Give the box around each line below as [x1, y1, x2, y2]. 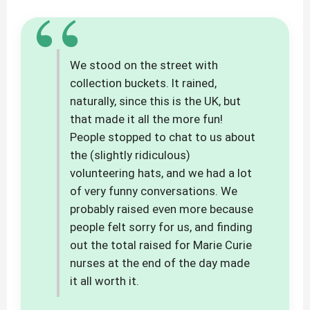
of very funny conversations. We [70, 184, 237, 199]
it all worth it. [70, 274, 139, 289]
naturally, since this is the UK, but [70, 94, 241, 109]
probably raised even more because [70, 202, 253, 217]
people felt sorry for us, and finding [70, 220, 253, 235]
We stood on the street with [70, 58, 218, 73]
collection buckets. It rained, [70, 76, 217, 91]
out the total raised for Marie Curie [70, 238, 252, 253]
